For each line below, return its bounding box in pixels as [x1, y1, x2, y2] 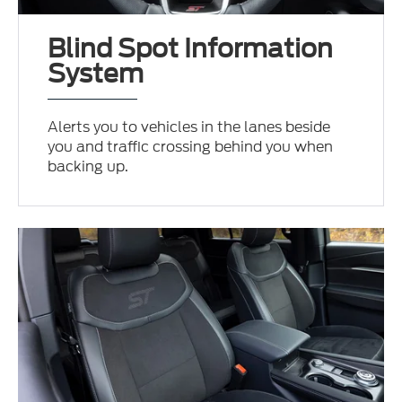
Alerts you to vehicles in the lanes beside [48, 117, 331, 138]
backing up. [48, 156, 129, 178]
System [48, 58, 144, 90]
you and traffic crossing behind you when [48, 136, 334, 158]
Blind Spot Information [48, 33, 334, 65]
